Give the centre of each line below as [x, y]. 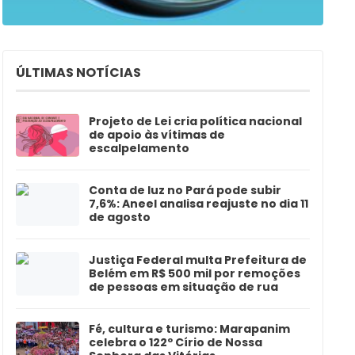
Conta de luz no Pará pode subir [185, 191]
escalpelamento [139, 149]
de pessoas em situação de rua [183, 286]
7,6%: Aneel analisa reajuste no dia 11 [198, 204]
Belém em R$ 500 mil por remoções [194, 273]
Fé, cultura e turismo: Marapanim [189, 329]
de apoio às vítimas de [157, 135]
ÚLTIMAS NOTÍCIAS [78, 73]
